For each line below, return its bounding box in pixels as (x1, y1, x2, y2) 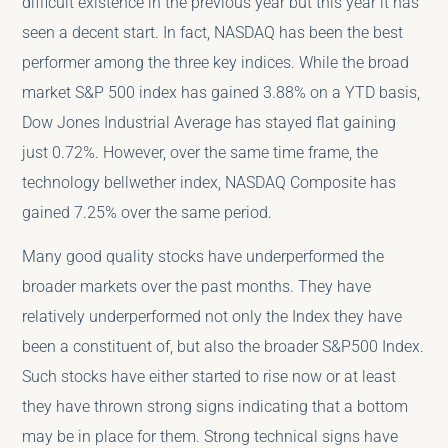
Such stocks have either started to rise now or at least (22, 367, 397, 387)
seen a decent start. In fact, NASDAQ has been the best (22, 22, 404, 42)
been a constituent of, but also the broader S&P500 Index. (22, 337, 425, 357)
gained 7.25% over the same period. (22, 202, 273, 222)
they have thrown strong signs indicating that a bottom (22, 397, 409, 417)
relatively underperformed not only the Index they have (22, 307, 403, 327)
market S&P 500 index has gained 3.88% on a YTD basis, (22, 82, 421, 102)
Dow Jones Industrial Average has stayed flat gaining (22, 112, 397, 132)
